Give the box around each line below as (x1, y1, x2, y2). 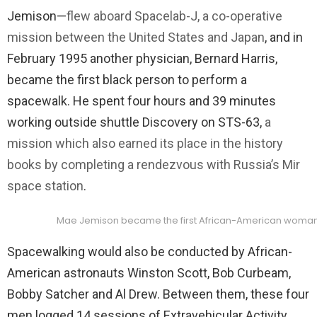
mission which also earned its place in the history (7, 135, 283, 151)
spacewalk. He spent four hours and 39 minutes (7, 93, 276, 108)
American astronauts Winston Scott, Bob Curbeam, (7, 265, 291, 280)
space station (7, 178, 83, 193)
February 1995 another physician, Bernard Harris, (7, 50, 277, 66)
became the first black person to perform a (7, 71, 247, 87)
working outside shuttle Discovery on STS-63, (7, 114, 265, 129)
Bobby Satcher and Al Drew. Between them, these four (7, 286, 309, 301)
